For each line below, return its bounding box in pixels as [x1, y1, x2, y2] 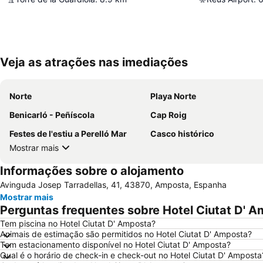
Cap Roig [150, 110, 187, 120]
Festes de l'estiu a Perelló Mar [9, 129, 127, 139]
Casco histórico [150, 129, 214, 139]
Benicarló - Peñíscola [9, 110, 95, 120]
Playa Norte [150, 91, 196, 101]
